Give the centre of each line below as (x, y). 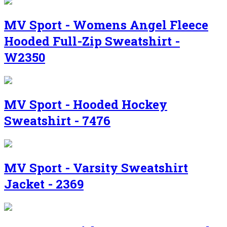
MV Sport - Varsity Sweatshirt (96, 167)
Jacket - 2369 (44, 184)
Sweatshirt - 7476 (57, 120)
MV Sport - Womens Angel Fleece (106, 25)
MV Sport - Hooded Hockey (86, 104)
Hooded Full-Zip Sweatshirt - (92, 41)
